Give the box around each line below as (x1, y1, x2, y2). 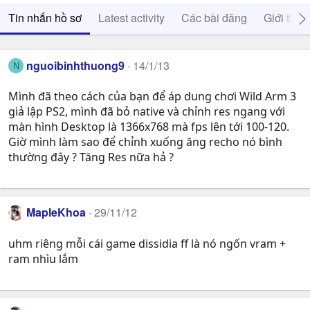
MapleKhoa (26, 204, 86, 221)
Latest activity (98, 10, 165, 26)
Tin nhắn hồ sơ (8, 10, 82, 26)
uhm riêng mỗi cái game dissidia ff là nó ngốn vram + (8, 235, 286, 251)
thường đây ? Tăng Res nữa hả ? (8, 149, 174, 165)
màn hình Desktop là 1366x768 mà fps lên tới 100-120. (8, 119, 289, 135)
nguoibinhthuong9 (26, 57, 125, 73)
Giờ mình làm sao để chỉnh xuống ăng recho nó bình (8, 134, 282, 150)
